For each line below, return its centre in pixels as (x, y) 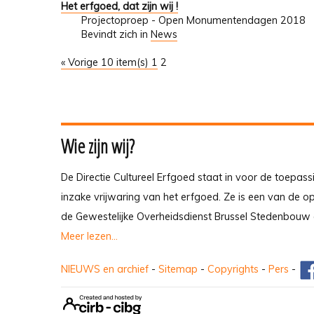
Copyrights (233, 269)
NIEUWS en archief (105, 269)
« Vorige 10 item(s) (106, 63)
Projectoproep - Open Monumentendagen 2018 (193, 21)
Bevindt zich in (114, 35)
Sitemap (178, 269)
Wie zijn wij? (98, 146)
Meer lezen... (89, 237)
